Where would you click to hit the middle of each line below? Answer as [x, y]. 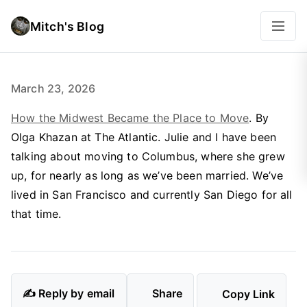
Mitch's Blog [67, 26]
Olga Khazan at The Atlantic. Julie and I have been [144, 137]
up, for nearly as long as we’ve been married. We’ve [147, 175]
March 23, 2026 [53, 88]
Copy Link [249, 294]
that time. [36, 214]
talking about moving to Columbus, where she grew [148, 156]
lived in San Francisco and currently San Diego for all [152, 195]
